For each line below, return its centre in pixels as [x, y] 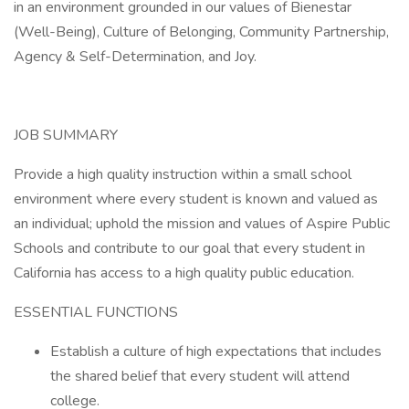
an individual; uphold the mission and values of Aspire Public [202, 224]
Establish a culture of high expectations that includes [216, 351]
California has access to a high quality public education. [184, 273]
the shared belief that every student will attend [200, 376]
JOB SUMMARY [66, 135]
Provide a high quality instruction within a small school [183, 174]
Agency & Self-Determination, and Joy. [135, 57]
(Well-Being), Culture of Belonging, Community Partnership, [201, 32]
